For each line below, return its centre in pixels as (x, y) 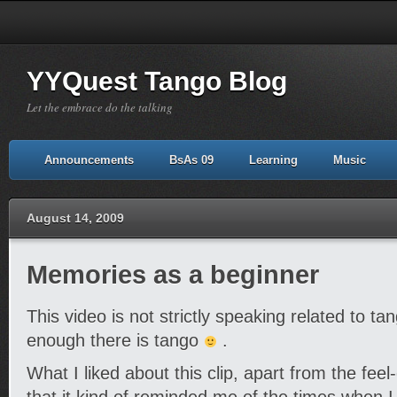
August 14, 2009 (75, 218)
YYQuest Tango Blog (157, 81)
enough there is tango (115, 340)
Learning (273, 160)
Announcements (89, 160)
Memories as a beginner (173, 275)
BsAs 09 (191, 160)
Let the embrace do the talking (100, 107)
